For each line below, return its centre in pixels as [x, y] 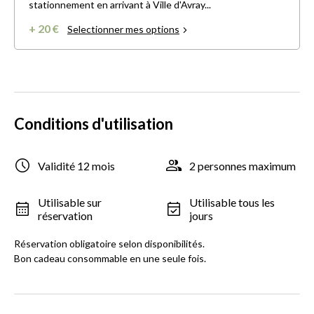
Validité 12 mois [76, 165]
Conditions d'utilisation [94, 124]
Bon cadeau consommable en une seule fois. [110, 259]
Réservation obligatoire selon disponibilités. [109, 244]
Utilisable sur [70, 203]
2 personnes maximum [243, 165]
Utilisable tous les [232, 203]
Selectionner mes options [123, 29]
